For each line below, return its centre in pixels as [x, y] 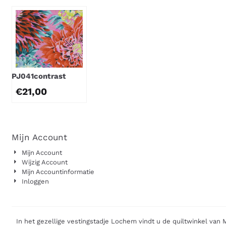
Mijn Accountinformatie [58, 172]
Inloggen [35, 182]
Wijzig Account [44, 162]
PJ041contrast [39, 76]
